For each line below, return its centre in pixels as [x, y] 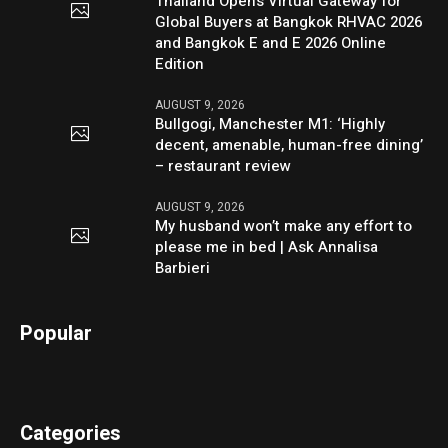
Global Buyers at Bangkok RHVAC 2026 [289, 21]
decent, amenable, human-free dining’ [289, 144]
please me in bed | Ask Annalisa [267, 246]
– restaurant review [223, 165]
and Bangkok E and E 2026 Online [271, 42]
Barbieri [183, 267]
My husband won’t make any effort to [284, 225]
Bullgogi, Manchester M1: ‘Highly [270, 123]
